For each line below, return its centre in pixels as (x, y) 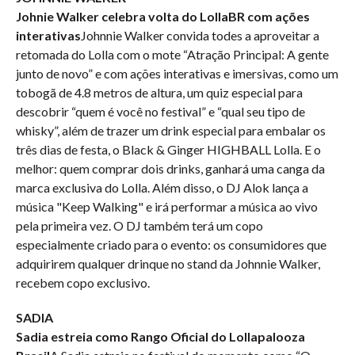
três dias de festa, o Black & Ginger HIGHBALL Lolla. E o (168, 149)
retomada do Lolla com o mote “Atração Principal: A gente (172, 54)
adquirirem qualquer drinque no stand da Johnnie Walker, (168, 263)
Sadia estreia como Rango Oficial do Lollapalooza (160, 336)
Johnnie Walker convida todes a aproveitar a (200, 35)
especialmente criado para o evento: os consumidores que (171, 244)
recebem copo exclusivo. (84, 282)
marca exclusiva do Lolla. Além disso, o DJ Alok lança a (162, 187)
